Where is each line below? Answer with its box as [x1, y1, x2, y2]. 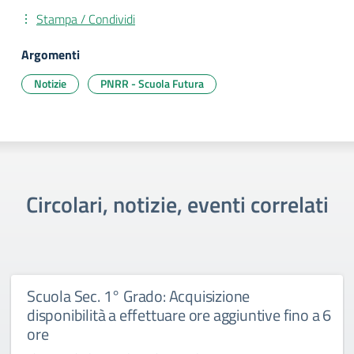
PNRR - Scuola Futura [100, 75, 204, 92]
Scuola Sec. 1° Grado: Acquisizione [27, 284, 250, 308]
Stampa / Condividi [36, 9, 135, 28]
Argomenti [21, 45, 80, 64]
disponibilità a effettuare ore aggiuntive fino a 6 [27, 303, 331, 327]
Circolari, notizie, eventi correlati [25, 187, 329, 221]
